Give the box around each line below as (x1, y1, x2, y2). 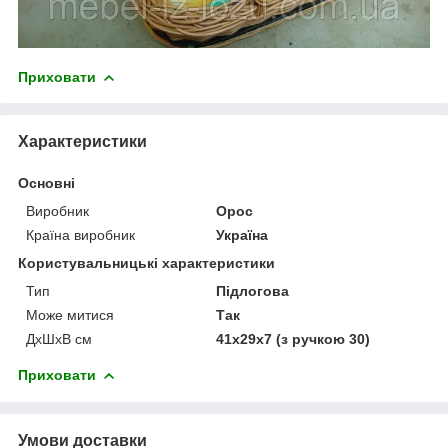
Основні (18, 174, 75, 191)
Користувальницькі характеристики (18, 254, 275, 271)
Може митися (26, 306, 114, 323)
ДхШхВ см (26, 330, 92, 347)
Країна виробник (26, 226, 135, 243)
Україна (216, 226, 269, 243)
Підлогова (216, 282, 290, 299)
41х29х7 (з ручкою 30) (216, 330, 371, 347)
